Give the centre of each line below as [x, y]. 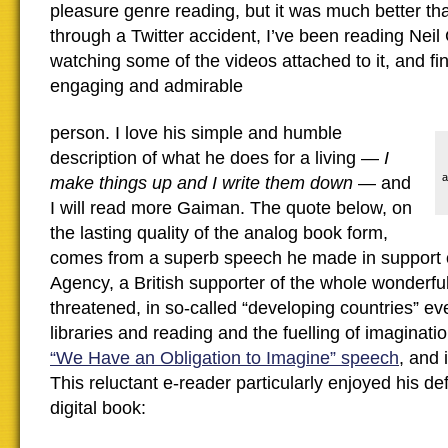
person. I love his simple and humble [196, 133]
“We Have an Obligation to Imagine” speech [224, 358]
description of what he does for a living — [217, 158]
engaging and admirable [146, 86]
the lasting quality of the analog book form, [219, 233]
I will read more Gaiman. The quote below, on [231, 208]
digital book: [100, 408]
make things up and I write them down [201, 183]
